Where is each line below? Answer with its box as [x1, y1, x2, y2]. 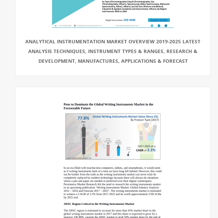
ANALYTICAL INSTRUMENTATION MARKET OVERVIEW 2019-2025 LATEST [25, 38, 200, 45]
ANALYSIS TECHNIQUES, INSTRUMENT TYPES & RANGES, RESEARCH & [28, 48, 198, 54]
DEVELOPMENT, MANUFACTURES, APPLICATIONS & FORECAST [38, 57, 188, 64]
